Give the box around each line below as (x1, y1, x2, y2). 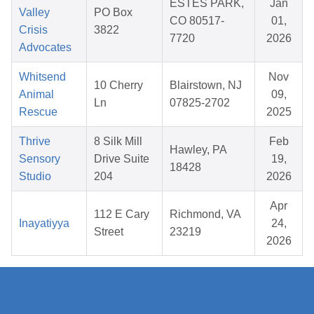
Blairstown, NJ (170, 79, 242, 92)
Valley (19, 6, 50, 19)
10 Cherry (94, 79, 143, 92)
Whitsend (19, 71, 66, 83)
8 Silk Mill (94, 135, 142, 148)
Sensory (19, 153, 60, 165)
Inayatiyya (19, 217, 69, 230)
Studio (19, 170, 51, 183)
